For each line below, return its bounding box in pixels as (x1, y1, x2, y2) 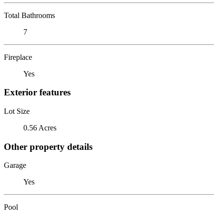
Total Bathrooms (4, 11, 55, 19)
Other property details (4, 141, 92, 152)
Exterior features (4, 87, 71, 98)
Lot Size (4, 107, 30, 115)
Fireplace (4, 53, 32, 61)
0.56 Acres (23, 123, 56, 132)
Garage (4, 161, 26, 170)
